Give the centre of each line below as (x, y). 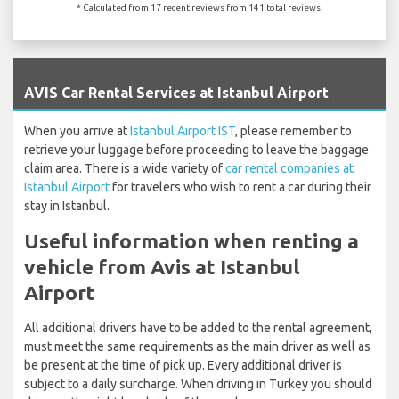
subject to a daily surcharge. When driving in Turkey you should (198, 383)
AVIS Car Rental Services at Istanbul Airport (176, 92)
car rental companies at (289, 168)
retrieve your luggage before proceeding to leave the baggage (196, 149)
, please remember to (293, 130)
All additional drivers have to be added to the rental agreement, (198, 327)
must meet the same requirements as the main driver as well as (197, 346)
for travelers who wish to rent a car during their (240, 187)
